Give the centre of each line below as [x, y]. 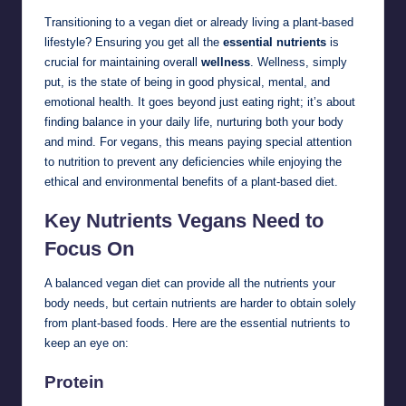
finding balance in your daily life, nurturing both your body [194, 121]
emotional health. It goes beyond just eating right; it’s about [200, 101]
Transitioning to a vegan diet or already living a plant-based [199, 22]
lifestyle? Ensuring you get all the [134, 42]
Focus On [89, 248]
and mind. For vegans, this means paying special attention [198, 141]
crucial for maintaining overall [123, 62]
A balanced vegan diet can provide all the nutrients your [190, 283]
